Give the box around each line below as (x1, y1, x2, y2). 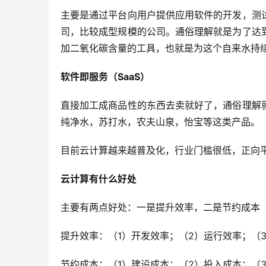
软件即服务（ (61, 71, 118, 83)
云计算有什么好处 (61, 173, 137, 185)
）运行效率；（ (194, 230, 261, 242)
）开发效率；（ (122, 230, 188, 242)
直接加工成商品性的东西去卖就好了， (61, 99, 223, 111)
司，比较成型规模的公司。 (61, 26, 175, 37)
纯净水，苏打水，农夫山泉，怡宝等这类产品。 (61, 116, 260, 128)
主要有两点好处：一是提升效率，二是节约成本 (61, 201, 260, 213)
